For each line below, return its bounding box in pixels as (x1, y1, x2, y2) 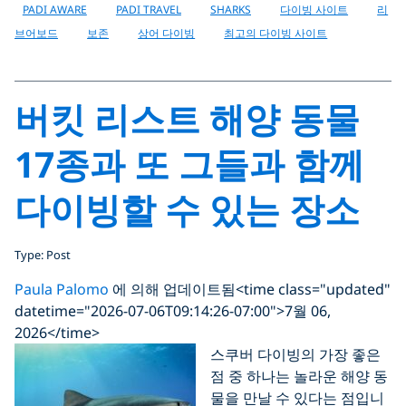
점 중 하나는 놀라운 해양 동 (210, 366, 388, 386)
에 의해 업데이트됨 (109, 279, 236, 299)
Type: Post (14, 246, 71, 263)
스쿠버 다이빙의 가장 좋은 (210, 344, 381, 364)
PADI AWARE (22, 2, 87, 17)
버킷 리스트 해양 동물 (14, 94, 360, 142)
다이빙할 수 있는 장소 (14, 185, 360, 233)
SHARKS (209, 2, 251, 17)
